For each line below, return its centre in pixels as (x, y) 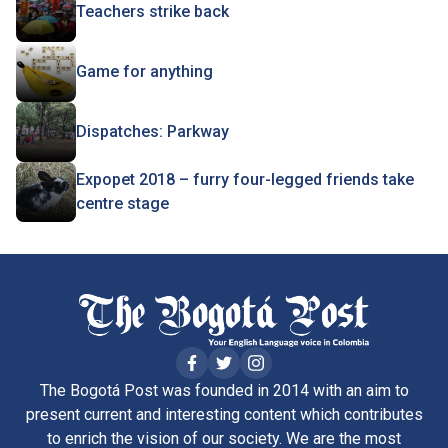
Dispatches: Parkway (152, 131)
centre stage (122, 203)
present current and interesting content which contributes (224, 414)
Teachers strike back (152, 11)
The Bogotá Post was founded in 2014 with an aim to (224, 390)
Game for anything (144, 71)
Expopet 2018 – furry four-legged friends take (245, 179)
